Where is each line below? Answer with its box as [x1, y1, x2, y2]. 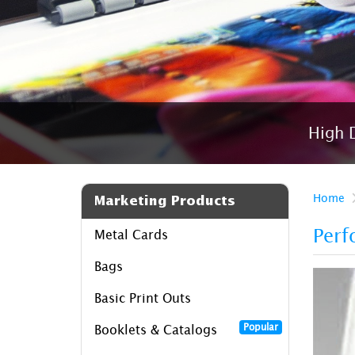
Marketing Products [94, 193, 235, 208]
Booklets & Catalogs [94, 322, 217, 337]
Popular [242, 320, 278, 333]
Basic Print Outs [94, 290, 191, 305]
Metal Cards [94, 227, 168, 242]
